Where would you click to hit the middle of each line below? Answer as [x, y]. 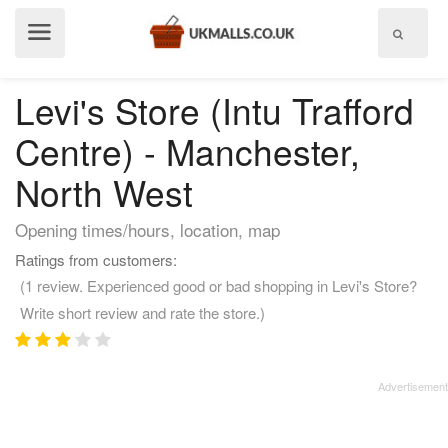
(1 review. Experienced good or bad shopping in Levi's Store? [218, 285]
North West [104, 192]
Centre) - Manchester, [187, 151]
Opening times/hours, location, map [147, 229]
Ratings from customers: [96, 259]
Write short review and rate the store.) [142, 312]
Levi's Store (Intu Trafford [214, 110]
